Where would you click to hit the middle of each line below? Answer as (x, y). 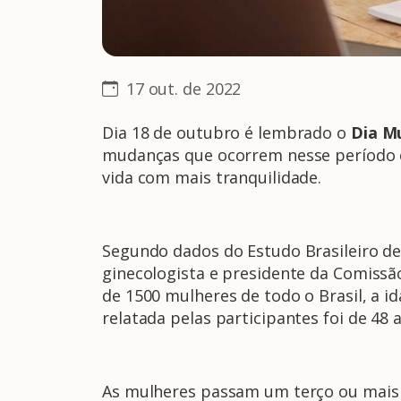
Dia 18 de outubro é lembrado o (226, 132)
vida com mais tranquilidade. (212, 177)
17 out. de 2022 (181, 88)
